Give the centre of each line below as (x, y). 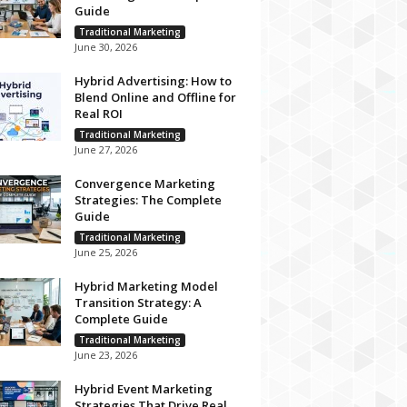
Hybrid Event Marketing (143, 389)
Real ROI (98, 114)
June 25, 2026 (105, 252)
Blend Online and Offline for (155, 97)
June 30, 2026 (105, 47)
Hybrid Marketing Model (146, 286)
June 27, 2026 (105, 149)
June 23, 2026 (105, 355)
